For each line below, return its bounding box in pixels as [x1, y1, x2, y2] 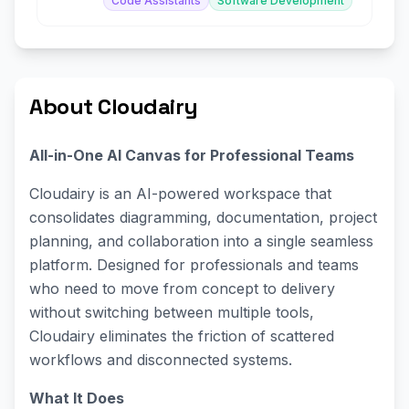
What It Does [29, 389, 124, 407]
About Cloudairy [29, 92, 198, 121]
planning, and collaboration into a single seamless [29, 232, 373, 250]
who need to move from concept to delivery [29, 279, 335, 298]
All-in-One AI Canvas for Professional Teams [29, 146, 354, 164]
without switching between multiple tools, [29, 303, 314, 321]
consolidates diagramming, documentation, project [29, 208, 377, 226]
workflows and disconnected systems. [29, 351, 292, 369]
